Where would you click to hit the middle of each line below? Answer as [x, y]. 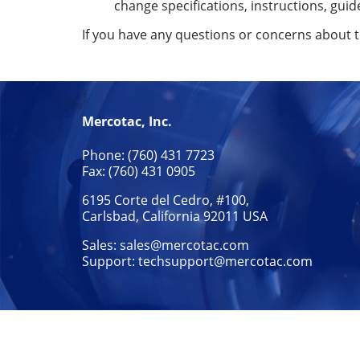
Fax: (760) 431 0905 [139, 170]
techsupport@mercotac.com [225, 260]
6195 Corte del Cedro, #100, [166, 199]
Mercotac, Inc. [127, 122]
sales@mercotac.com [184, 244]
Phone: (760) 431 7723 [148, 154]
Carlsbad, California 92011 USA [175, 215]
